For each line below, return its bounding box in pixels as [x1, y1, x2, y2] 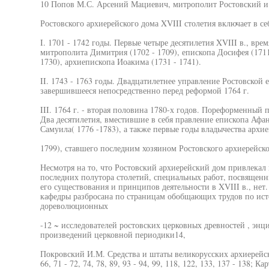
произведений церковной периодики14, [40, 229, 186, 240]
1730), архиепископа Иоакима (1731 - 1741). [40, 56, 201, 67]
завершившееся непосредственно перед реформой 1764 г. [40, 85, 249, 96]
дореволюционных [40, 200, 108, 211]
